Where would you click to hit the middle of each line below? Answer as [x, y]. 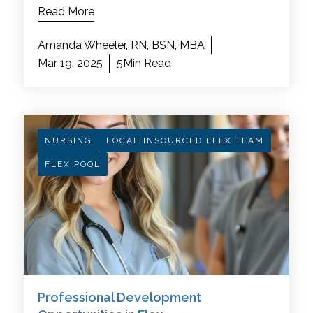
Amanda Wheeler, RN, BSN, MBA [121, 45]
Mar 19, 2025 [70, 64]
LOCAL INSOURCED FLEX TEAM [185, 141]
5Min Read [144, 64]
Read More [66, 12]
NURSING [68, 141]
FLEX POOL [72, 165]
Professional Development [119, 297]
